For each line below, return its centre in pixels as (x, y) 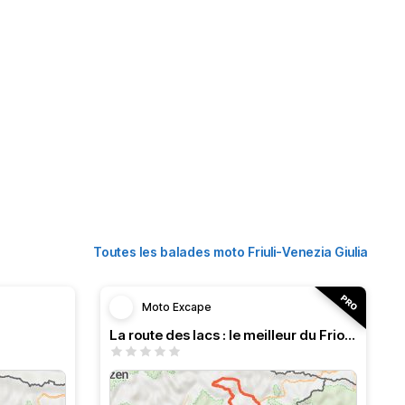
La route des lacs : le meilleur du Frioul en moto (350, 335)
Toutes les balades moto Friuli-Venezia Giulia (231, 252)
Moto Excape (177, 307)
